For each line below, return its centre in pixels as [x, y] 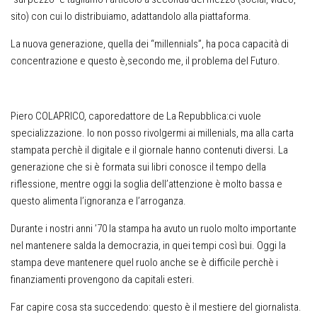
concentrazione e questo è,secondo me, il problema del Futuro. [145, 61]
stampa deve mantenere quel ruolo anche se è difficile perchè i [144, 263]
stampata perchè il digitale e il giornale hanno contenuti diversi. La [149, 150]
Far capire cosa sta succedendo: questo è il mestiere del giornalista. [156, 307]
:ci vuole [244, 116]
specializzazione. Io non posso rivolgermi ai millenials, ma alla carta [152, 133]
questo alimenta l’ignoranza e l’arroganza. [98, 201]
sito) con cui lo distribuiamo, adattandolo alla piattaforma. [131, 16]
